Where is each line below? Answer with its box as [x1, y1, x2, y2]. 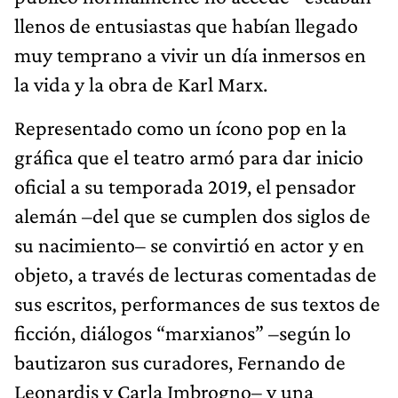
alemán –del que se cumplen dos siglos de [14, 203, 370, 227]
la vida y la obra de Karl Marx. [14, 71, 267, 96]
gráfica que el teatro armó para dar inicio [14, 144, 363, 169]
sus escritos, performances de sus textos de [14, 291, 380, 315]
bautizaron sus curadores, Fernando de [14, 349, 346, 374]
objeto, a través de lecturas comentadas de [14, 261, 377, 286]
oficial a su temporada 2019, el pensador [14, 173, 356, 198]
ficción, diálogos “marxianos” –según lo [14, 320, 351, 345]
